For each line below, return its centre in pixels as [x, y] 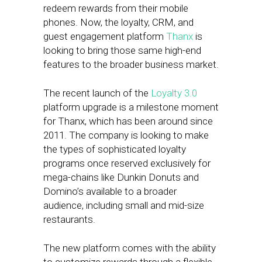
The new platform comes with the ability [130, 248]
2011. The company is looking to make [126, 135]
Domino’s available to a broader [110, 191]
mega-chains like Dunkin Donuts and [121, 177]
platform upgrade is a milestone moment [131, 107]
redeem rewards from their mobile [116, 8]
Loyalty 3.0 [174, 93]
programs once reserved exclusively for [127, 163]
